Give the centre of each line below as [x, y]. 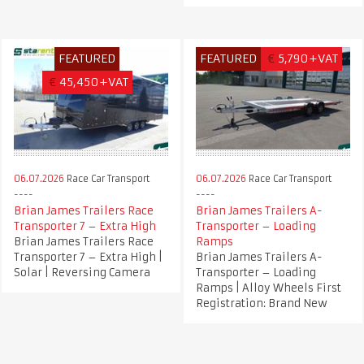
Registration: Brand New [261, 303]
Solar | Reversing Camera [82, 272]
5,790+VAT [308, 58]
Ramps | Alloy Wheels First [268, 288]
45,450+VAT [93, 82]
